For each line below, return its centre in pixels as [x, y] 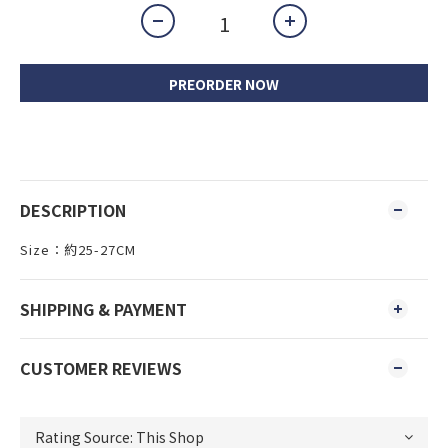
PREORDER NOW [224, 84]
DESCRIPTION [73, 210]
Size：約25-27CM [78, 249]
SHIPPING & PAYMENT [103, 309]
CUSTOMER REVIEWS [101, 368]
